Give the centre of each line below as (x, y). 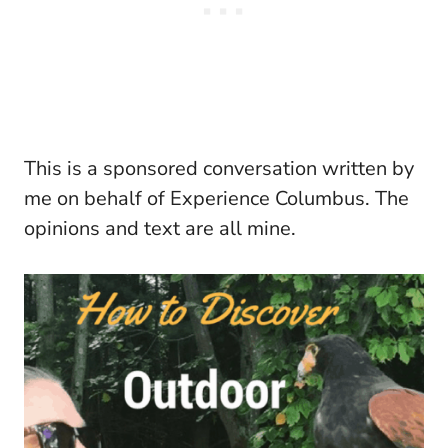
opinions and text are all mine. (160, 229)
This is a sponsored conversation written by (219, 169)
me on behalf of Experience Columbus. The (216, 199)
